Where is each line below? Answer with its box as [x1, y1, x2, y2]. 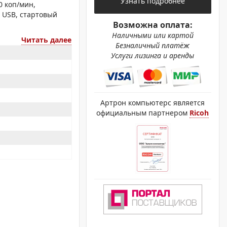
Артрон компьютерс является [100, 98, 205, 107]
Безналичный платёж [116, 41, 190, 50]
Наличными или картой [111, 30, 194, 40]
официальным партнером [96, 108, 190, 118]
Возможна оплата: [112, 19, 193, 30]
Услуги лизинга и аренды [111, 51, 195, 60]
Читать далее [21, 35, 71, 45]
